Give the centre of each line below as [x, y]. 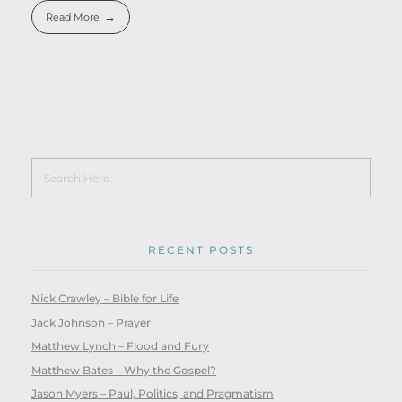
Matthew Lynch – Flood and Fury [120, 346]
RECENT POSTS [201, 249]
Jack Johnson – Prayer [91, 322]
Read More [72, 17]
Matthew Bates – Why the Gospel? [124, 370]
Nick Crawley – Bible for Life [105, 299]
